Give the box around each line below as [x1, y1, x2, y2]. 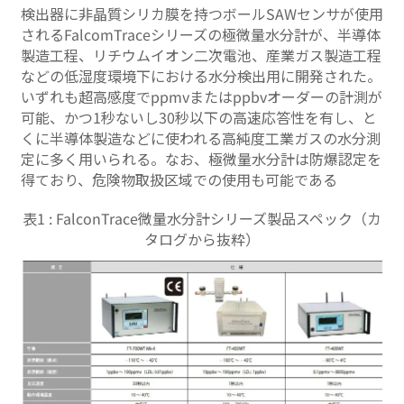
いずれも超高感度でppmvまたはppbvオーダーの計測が [21, 86, 382, 108]
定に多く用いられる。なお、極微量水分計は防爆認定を [21, 148, 381, 170]
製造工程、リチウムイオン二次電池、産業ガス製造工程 [21, 44, 381, 67]
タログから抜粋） [144, 228, 260, 251]
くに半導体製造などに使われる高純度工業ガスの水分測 [21, 127, 381, 150]
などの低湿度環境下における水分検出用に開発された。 [21, 65, 381, 87]
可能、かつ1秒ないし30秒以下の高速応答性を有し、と [21, 106, 377, 129]
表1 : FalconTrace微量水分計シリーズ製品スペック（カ [23, 207, 381, 230]
